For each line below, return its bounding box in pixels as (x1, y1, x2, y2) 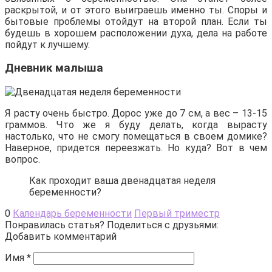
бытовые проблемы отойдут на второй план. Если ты (5, 15, 267, 27)
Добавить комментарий (5, 230, 117, 242)
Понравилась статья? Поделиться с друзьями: (5, 219, 219, 231)
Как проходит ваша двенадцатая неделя (29, 174, 216, 186)
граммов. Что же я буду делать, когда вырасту (5, 118, 267, 131)
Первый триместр (134, 207, 220, 219)
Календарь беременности (13, 207, 132, 219)
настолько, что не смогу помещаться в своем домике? (5, 130, 267, 142)
